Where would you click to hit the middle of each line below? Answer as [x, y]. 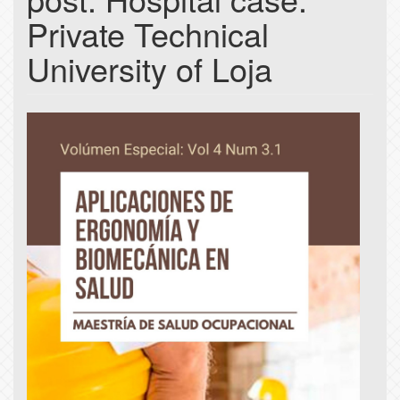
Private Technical [148, 34]
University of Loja [150, 69]
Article [64, 127]
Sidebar [73, 156]
